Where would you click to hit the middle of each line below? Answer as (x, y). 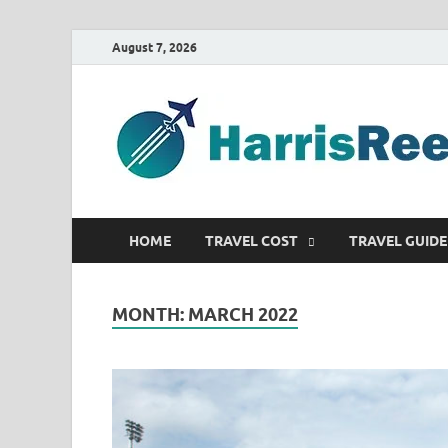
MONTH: (150, 314)
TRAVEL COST (251, 240)
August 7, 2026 (154, 47)
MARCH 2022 (243, 314)
